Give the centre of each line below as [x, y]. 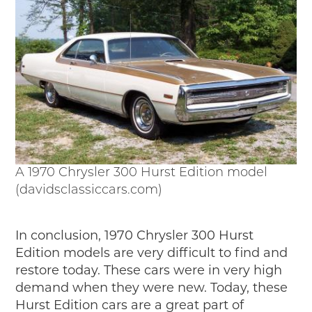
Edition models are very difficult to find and [152, 253]
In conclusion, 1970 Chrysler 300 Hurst [135, 236]
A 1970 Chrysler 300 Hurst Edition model [142, 173]
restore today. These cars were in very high [149, 271]
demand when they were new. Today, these [152, 288]
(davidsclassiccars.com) [89, 191]
